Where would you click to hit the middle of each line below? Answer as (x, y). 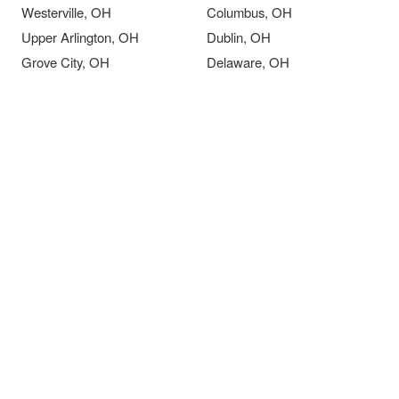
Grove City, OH (65, 62)
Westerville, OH (66, 12)
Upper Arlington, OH (80, 37)
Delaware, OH (248, 62)
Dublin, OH (239, 37)
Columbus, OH (249, 12)
